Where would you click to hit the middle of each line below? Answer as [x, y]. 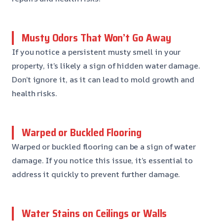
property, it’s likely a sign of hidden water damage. [106, 65]
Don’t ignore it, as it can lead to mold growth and [103, 79]
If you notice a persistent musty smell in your [96, 52]
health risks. [35, 93]
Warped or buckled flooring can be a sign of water [104, 146]
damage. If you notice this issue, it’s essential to [102, 160]
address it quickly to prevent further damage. [96, 174]
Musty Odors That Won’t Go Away [96, 37]
